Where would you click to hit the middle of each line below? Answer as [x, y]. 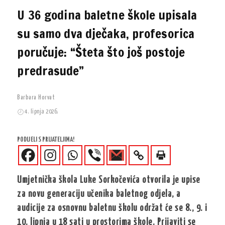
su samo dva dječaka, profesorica [106, 33]
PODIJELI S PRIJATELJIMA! [46, 140]
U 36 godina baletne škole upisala [107, 15]
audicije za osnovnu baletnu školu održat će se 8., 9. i [112, 208]
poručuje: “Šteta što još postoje [101, 52]
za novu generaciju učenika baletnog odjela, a [99, 194]
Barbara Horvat [36, 98]
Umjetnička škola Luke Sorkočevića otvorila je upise [109, 180]
